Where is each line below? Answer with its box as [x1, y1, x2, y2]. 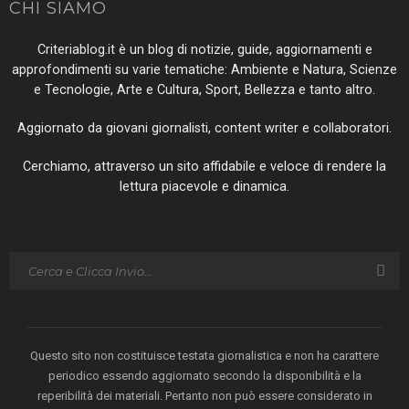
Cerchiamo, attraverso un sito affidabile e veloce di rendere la [23, 158, 386, 174]
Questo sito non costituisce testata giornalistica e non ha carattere [30, 348, 379, 362]
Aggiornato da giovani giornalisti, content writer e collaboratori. [17, 120, 392, 136]
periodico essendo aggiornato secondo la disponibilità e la [47, 368, 362, 383]
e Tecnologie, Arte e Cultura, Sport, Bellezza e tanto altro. [34, 81, 375, 98]
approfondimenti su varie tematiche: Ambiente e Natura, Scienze [12, 61, 397, 78]
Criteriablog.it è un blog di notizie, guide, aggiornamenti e [37, 41, 372, 58]
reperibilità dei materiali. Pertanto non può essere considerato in [37, 388, 372, 403]
